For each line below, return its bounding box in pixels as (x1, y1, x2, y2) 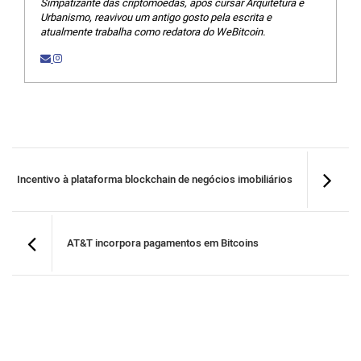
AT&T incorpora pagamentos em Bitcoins (67, 235, 259, 251)
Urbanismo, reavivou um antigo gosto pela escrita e (40, 10, 272, 25)
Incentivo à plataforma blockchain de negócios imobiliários (17, 172, 293, 188)
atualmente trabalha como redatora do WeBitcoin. (40, 24, 265, 39)
